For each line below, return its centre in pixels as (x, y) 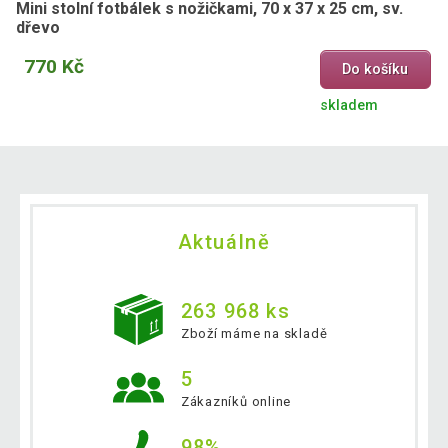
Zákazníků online (236, 401)
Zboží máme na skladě (254, 333)
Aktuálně (224, 241)
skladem (348, 105)
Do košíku (375, 69)
